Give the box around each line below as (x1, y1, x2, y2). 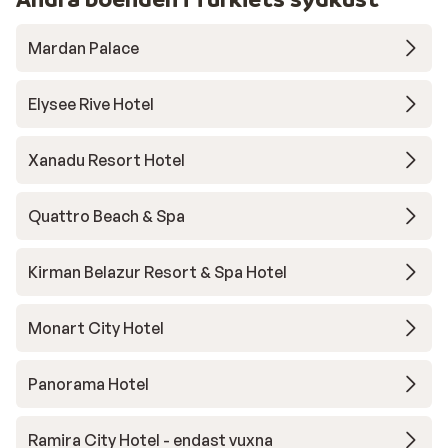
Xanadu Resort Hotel (28, 150, 185, 171)
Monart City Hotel (28, 318, 164, 339)
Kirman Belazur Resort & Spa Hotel (28, 262, 287, 283)
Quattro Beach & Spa (28, 206, 185, 227)
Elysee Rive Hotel (28, 94, 154, 115)
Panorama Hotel (28, 374, 149, 395)
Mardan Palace (28, 38, 139, 59)
